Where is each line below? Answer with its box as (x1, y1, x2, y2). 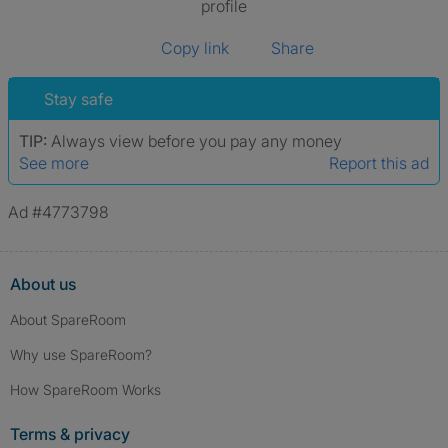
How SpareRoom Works (10, 381, 161, 398)
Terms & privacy (10, 424, 130, 444)
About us (10, 274, 76, 294)
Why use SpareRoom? (10, 346, 152, 363)
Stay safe (44, 89, 113, 109)
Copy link (161, 38, 229, 58)
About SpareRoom (10, 311, 126, 328)
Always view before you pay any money (51, 131, 342, 151)
